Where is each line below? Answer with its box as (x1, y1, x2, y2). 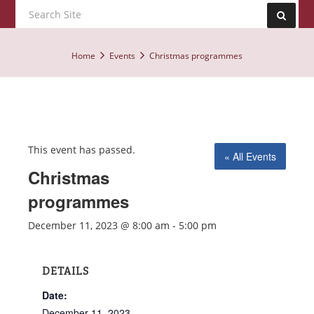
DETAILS (42, 265, 89, 278)
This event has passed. (28, 143, 135, 156)
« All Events (224, 149, 276, 163)
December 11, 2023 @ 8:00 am (28, 219, 170, 232)
